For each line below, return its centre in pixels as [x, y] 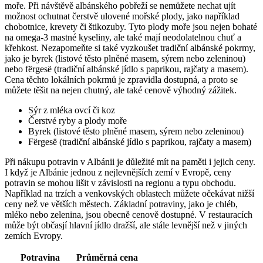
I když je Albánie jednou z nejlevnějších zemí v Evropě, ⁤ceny [118, 172]
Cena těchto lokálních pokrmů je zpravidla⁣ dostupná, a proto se [121, 79]
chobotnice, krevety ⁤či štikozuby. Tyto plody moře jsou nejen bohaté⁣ [131, 26]
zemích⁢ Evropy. [34, 235]
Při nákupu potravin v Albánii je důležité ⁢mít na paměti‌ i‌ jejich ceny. [130, 161]
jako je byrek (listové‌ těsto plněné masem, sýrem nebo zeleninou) [125, 58]
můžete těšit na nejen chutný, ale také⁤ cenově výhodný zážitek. [121, 90]
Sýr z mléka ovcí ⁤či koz [72, 110]
